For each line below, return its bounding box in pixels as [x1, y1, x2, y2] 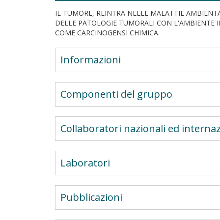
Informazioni [60, 53, 121, 66]
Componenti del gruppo [60, 87, 172, 101]
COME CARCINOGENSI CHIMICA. [55, 28, 160, 37]
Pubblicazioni [60, 191, 122, 204]
